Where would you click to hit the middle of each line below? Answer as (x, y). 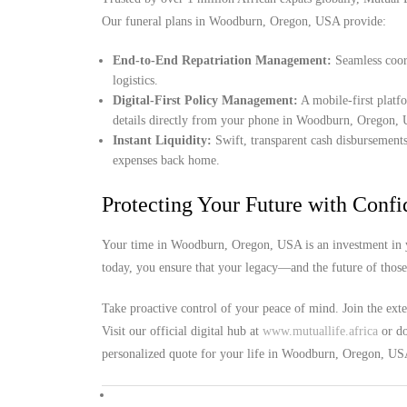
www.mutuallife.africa (320, 331)
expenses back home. (167, 160)
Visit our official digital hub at (182, 331)
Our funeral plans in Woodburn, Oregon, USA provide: (244, 21)
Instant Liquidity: (163, 140)
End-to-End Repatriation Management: (223, 60)
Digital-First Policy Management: (206, 100)
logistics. (136, 80)
